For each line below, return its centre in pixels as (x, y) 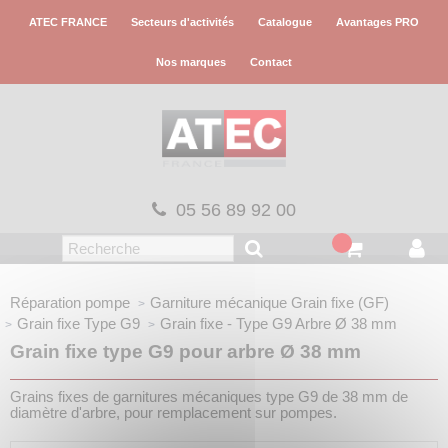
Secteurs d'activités (182, 22)
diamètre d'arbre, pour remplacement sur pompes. (173, 412)
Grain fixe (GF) (338, 302)
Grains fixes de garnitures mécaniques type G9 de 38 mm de (209, 396)
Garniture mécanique (218, 302)
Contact (271, 62)
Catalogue (285, 22)
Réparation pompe (70, 302)
